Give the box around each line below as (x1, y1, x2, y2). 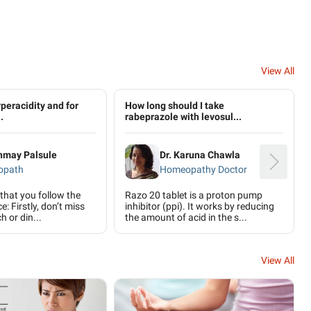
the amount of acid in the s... (125, 212, 247, 223)
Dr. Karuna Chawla (160, 149, 240, 160)
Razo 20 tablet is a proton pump (125, 190, 262, 201)
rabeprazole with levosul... (125, 111, 242, 122)
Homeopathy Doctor (160, 163, 247, 175)
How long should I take (125, 100, 224, 111)
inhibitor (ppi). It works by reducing (125, 201, 274, 212)
